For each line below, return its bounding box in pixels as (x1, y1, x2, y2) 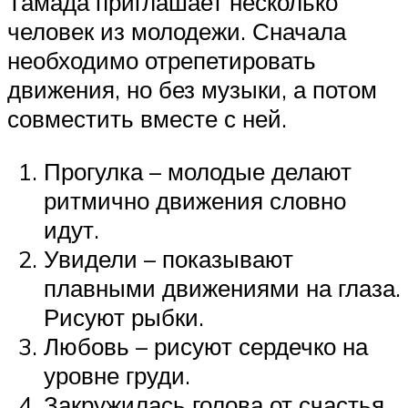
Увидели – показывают (44, 243, 293, 273)
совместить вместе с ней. (7, 104, 287, 134)
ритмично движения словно (44, 185, 346, 215)
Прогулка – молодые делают (44, 156, 352, 186)
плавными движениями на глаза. (44, 272, 401, 302)
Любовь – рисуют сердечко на (44, 331, 368, 361)
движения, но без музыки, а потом (7, 75, 377, 105)
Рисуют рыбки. (44, 301, 204, 331)
